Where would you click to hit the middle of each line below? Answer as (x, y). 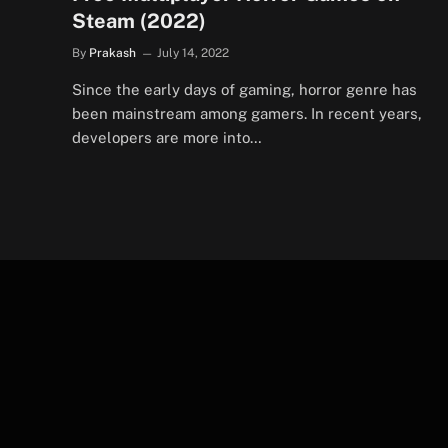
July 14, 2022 (193, 52)
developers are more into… (167, 137)
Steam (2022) (139, 20)
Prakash (112, 52)
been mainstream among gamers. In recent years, (247, 113)
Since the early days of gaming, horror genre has (244, 89)
